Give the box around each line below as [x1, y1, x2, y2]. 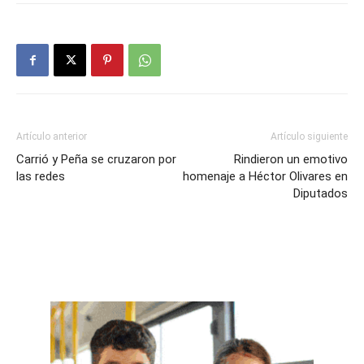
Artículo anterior [16, 131, 87, 142]
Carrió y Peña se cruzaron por [16, 152, 176, 167]
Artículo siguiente [271, 131, 348, 142]
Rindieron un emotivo [234, 152, 348, 167]
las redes [16, 169, 65, 184]
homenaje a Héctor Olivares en [183, 169, 348, 184]
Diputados [293, 186, 348, 201]
